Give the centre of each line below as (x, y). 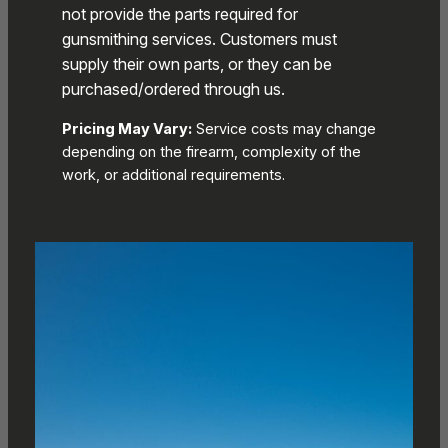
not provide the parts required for (179, 14)
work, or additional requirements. (173, 175)
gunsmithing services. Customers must (199, 39)
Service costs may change (283, 129)
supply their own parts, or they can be (196, 64)
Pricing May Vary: (126, 129)
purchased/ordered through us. (173, 89)
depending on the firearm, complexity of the (211, 152)
